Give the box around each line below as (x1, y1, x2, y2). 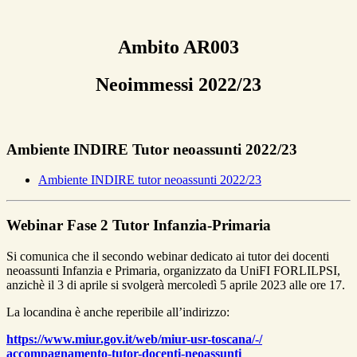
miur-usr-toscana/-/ (161, 331, 262, 346)
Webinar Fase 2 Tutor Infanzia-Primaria (6, 217, 271, 233)
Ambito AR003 (118, 37, 239, 58)
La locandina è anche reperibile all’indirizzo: (6, 304, 229, 319)
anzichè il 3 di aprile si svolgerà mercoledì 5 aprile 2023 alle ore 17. (6, 277, 345, 292)
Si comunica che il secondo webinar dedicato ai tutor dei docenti (6, 249, 329, 263)
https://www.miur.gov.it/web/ (6, 331, 161, 346)
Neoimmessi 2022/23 (96, 73, 261, 95)
